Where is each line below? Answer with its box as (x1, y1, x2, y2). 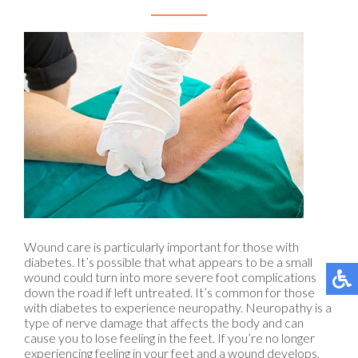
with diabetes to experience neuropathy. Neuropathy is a (24, 300, 332, 316)
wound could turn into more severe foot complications (24, 269, 316, 285)
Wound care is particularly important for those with (24, 239, 299, 255)
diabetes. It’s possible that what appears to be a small (24, 254, 312, 270)
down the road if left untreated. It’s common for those (24, 284, 315, 300)
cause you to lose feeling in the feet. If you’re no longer (24, 330, 315, 346)
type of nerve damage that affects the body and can (24, 315, 304, 331)
